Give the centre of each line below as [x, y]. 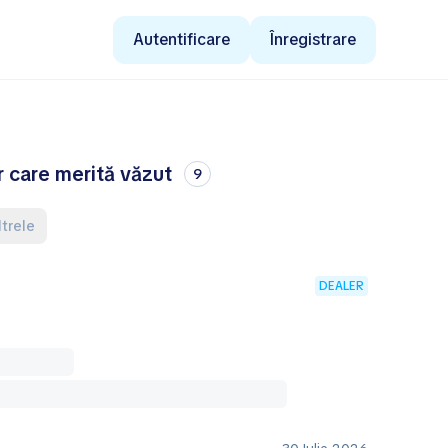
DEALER [341, 286]
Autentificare [187, 39]
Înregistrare [315, 39]
